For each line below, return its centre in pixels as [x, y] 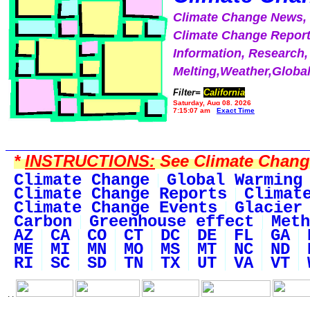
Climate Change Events [116, 208]
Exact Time [236, 110]
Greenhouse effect [172, 222]
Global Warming [235, 180]
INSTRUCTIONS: [90, 161]
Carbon [43, 222]
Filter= [187, 92]
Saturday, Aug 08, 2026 [212, 103]
